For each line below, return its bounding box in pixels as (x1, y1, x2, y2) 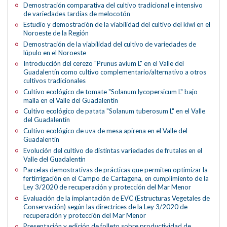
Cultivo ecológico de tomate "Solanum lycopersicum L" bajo (23, 87, 198, 96)
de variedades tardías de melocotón (23, 9, 131, 18)
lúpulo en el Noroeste (23, 48, 87, 57)
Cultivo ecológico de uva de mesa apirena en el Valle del (23, 127, 188, 135)
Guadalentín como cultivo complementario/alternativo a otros (23, 68, 207, 77)
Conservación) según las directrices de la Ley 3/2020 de (23, 202, 188, 211)
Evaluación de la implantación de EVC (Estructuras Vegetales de (23, 194, 210, 202)
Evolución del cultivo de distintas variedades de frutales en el (23, 146, 203, 155)
